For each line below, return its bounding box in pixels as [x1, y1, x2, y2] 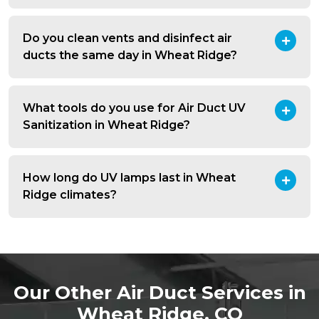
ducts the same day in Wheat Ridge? [23, 48, 237, 63]
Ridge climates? [23, 188, 117, 202]
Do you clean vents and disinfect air [23, 31, 232, 46]
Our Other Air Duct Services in [13, 281, 306, 305]
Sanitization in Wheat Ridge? [23, 118, 190, 132]
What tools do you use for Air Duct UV [23, 101, 246, 115]
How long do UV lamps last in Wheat [23, 171, 236, 185]
